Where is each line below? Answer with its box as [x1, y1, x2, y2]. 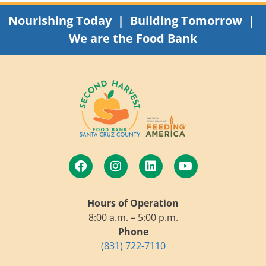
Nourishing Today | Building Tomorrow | [8, 12, 258, 28]
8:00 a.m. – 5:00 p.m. [88, 211, 178, 224]
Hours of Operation [87, 197, 179, 210]
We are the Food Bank [69, 30, 197, 46]
